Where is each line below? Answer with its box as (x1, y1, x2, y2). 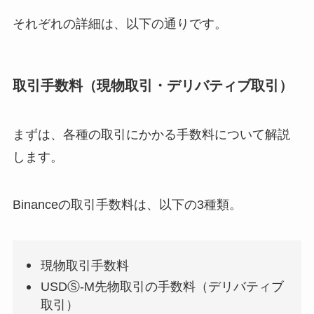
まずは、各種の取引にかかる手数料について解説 (12, 127, 290, 142)
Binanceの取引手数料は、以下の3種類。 (12, 197, 242, 212)
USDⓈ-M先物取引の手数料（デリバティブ (41, 280, 285, 294)
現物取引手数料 (41, 258, 130, 273)
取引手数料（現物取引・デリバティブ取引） (12, 78, 293, 94)
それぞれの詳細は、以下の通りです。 (12, 17, 227, 32)
